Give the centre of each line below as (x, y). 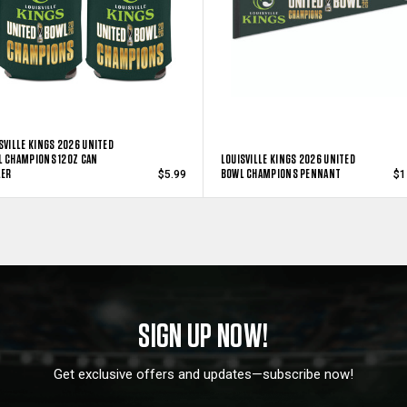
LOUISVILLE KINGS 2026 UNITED (288, 159)
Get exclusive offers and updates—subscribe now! (203, 375)
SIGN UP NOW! (203, 335)
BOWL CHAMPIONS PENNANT (281, 173)
